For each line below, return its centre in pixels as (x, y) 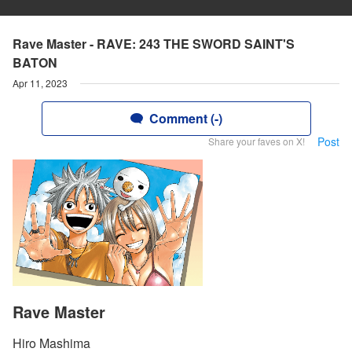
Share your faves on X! (257, 141)
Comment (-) (185, 118)
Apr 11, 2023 (40, 83)
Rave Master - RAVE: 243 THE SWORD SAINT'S (154, 44)
